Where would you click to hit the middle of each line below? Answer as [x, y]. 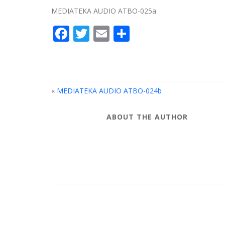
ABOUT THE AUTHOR [147, 117]
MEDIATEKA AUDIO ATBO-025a [104, 11]
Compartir [168, 33]
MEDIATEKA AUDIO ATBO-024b [109, 91]
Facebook [105, 33]
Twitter [116, 33]
